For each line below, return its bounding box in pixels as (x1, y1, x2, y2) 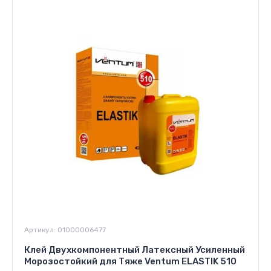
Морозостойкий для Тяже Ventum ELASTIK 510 (24, 256, 237, 267)
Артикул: (24, 226, 56, 234)
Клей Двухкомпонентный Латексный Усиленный (24, 244, 245, 255)
